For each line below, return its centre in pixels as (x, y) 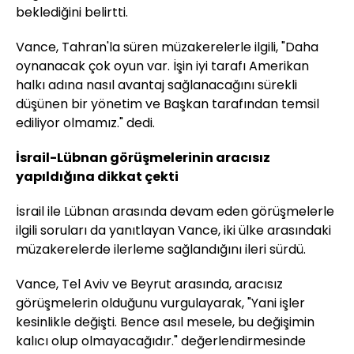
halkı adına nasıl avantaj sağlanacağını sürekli (156, 85)
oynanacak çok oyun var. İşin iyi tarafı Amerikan (162, 66)
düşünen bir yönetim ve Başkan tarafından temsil (168, 104)
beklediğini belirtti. (72, 12)
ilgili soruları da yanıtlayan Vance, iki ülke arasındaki (173, 230)
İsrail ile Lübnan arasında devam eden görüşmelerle (175, 211)
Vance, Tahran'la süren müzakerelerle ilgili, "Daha (167, 47)
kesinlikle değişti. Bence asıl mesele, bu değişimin (165, 322)
